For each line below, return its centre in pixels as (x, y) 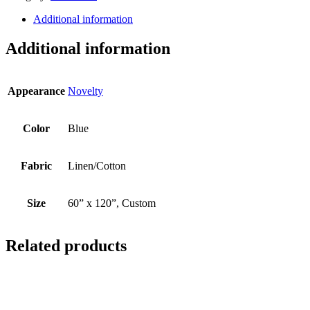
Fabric (36, 165)
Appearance (36, 91)
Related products (66, 245)
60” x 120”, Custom (112, 203)
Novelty (85, 91)
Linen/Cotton (97, 165)
